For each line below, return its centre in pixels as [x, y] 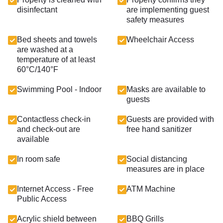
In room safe [39, 159]
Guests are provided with [170, 119]
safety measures [155, 20]
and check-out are [49, 129]
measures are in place [166, 169]
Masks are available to [166, 89]
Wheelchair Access [160, 40]
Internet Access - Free [55, 189]
